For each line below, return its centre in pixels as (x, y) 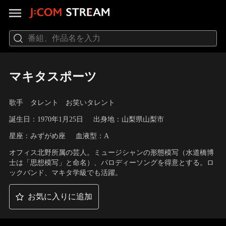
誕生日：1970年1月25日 (46, 120)
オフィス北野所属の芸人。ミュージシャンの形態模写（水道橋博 (111, 152)
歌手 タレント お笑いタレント (62, 103)
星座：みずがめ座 (37, 136)
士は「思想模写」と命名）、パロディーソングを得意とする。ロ (111, 162)
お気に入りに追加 (60, 197)
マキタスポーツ (53, 76)
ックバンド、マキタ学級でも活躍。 (65, 173)
